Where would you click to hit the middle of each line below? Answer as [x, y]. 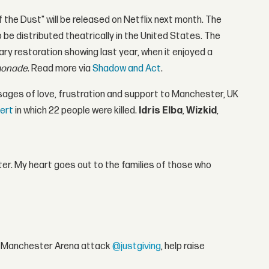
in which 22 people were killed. [76, 110]
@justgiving [137, 246]
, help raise [183, 246]
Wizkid [202, 110]
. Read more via [60, 68]
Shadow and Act [127, 68]
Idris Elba [161, 110]
